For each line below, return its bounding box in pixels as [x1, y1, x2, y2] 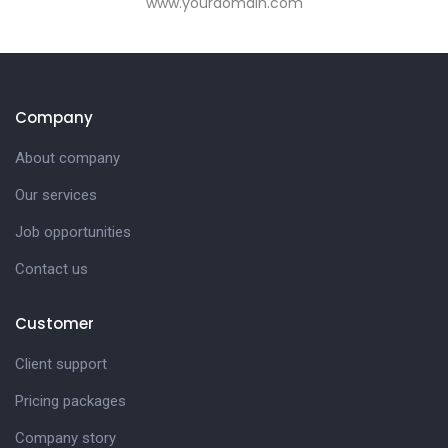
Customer [15, 313, 94, 334]
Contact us [15, 260, 88, 278]
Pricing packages [15, 392, 126, 410]
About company [15, 149, 120, 167]
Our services [15, 186, 97, 204]
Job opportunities [15, 223, 131, 241]
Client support [15, 355, 107, 373]
